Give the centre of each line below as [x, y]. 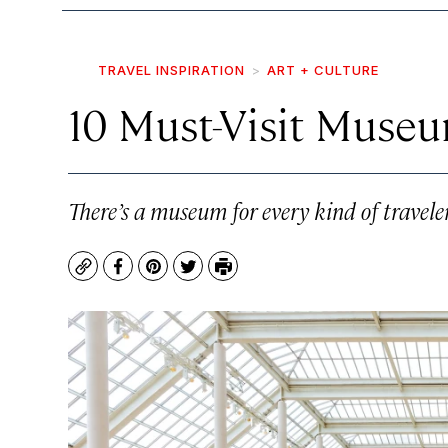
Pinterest [188, 276]
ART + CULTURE [323, 70]
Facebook [154, 276]
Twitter [215, 276]
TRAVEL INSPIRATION [171, 70]
